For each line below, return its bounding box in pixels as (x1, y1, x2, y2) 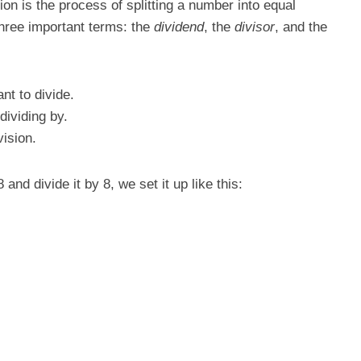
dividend (154, 19, 204, 35)
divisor (234, 19, 275, 35)
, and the (275, 19, 327, 35)
